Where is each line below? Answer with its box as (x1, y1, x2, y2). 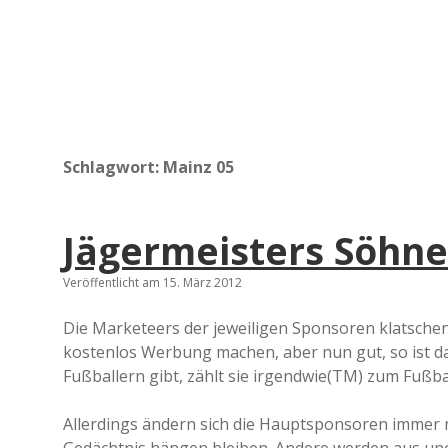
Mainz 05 (163, 156, 234, 178)
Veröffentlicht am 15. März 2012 (63, 274, 242, 291)
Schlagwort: (63, 156, 163, 178)
